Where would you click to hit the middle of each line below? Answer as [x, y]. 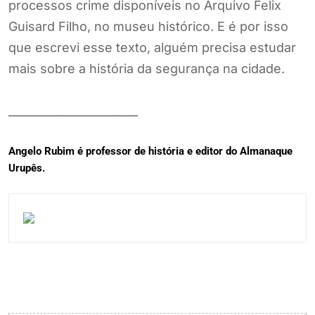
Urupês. [27, 168]
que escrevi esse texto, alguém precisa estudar [152, 48]
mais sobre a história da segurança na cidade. [147, 69]
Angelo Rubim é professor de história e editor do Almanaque [150, 152]
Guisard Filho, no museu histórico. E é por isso [148, 27]
